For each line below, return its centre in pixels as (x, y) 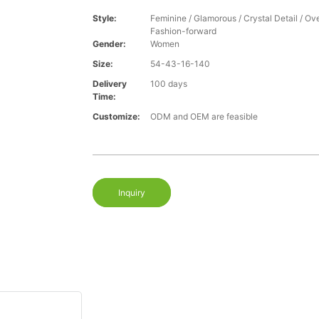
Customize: (116, 117)
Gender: (109, 44)
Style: (104, 19)
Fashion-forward (183, 31)
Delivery (109, 84)
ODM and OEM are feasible (204, 117)
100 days (168, 84)
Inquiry (131, 193)
